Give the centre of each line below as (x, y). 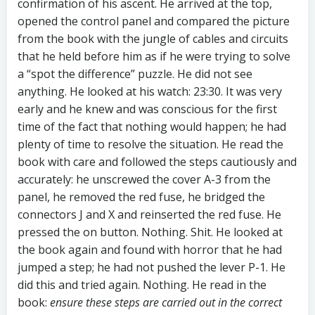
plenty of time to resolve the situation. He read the (150, 144)
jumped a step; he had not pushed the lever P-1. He (152, 268)
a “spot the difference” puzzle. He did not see (135, 74)
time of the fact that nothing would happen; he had (152, 127)
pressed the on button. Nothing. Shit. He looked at (150, 232)
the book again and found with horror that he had (150, 250)
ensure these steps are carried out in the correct (166, 303)
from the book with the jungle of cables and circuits (153, 39)
